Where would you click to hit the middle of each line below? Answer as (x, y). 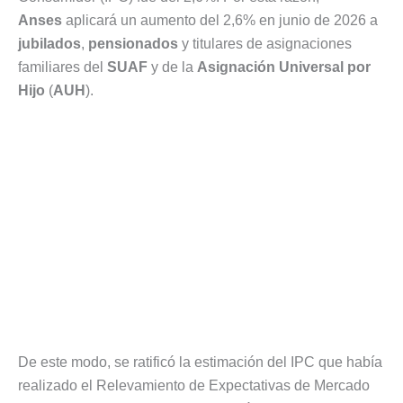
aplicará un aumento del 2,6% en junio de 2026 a (220, 21)
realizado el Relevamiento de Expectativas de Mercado (194, 385)
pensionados (133, 44)
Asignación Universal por (284, 67)
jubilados (49, 44)
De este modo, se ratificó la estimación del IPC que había (200, 362)
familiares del (63, 67)
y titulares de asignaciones (265, 44)
